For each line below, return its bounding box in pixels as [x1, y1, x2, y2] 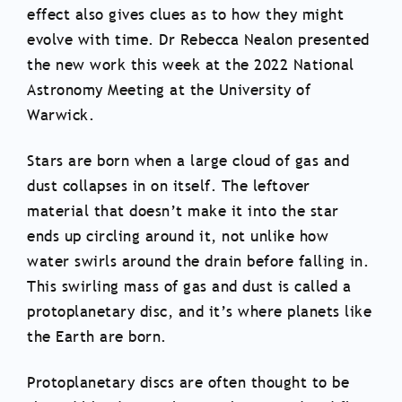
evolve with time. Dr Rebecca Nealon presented [27, 30, 370, 51]
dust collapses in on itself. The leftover [27, 176, 310, 197]
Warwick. [27, 105, 94, 127]
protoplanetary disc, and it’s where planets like [27, 301, 371, 323]
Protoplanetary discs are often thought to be [27, 372, 349, 394]
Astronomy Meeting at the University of [27, 80, 310, 101]
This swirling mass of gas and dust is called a [27, 276, 351, 298]
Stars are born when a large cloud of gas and [27, 151, 349, 172]
